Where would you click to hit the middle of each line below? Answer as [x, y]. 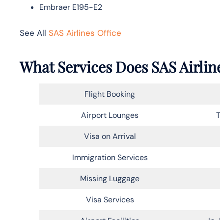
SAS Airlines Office [85, 33]
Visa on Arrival [110, 136]
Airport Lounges [110, 115]
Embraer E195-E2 [71, 7]
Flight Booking [110, 94]
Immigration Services [110, 157]
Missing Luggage [110, 178]
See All [34, 33]
